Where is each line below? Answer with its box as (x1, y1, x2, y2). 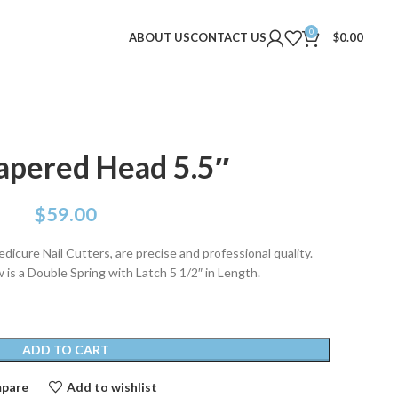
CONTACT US (190, 30, 267, 44)
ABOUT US (129, 30, 191, 44)
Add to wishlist (66, 378, 157, 394)
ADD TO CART (22, 342, 109, 357)
